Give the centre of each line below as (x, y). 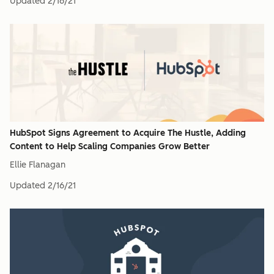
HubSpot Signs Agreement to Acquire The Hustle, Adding (128, 133)
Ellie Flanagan (38, 165)
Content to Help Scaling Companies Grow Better (110, 146)
